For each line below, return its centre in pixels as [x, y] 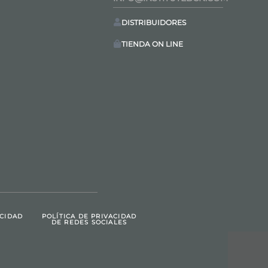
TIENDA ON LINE [153, 44]
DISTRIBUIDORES [154, 22]
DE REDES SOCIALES [89, 222]
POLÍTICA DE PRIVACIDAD [89, 216]
